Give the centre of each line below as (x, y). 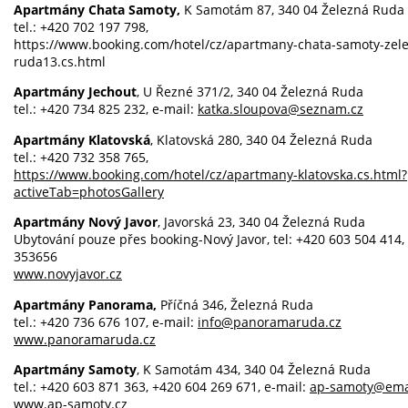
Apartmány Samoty (75, 369)
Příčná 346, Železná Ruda (235, 304)
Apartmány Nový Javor (86, 222)
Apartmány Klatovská (82, 139)
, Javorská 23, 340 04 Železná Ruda (261, 222)
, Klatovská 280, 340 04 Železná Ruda (261, 139)
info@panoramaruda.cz (270, 321)
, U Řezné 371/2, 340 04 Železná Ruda (250, 92)
